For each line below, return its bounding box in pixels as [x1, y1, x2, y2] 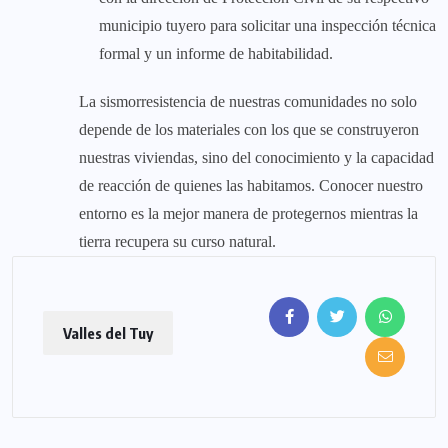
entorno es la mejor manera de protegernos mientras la [79, 204, 418, 222]
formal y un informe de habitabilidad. [99, 44, 333, 62]
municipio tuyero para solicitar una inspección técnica [99, 16, 436, 34]
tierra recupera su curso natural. [79, 232, 276, 250]
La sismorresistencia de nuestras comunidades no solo [79, 92, 417, 110]
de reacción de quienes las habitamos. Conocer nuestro [79, 176, 423, 194]
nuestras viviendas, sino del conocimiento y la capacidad [79, 148, 434, 166]
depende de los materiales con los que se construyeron [79, 120, 419, 138]
